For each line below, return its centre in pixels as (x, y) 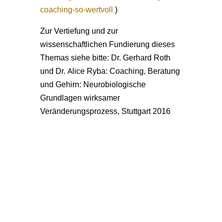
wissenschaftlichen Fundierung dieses (107, 44)
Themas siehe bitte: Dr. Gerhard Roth (105, 57)
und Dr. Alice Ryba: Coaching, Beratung (110, 71)
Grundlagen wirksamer (80, 97)
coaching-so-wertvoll (76, 9)
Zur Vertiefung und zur (79, 30)
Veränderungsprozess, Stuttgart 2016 (105, 111)
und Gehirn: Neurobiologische (93, 84)
